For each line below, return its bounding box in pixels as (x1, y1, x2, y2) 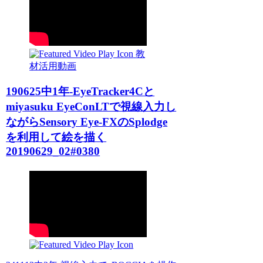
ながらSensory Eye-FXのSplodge (6, 116, 168, 129)
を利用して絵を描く (6, 131, 107, 144)
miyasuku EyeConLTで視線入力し (6, 100, 177, 113)
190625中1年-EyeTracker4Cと (6, 85, 155, 98)
